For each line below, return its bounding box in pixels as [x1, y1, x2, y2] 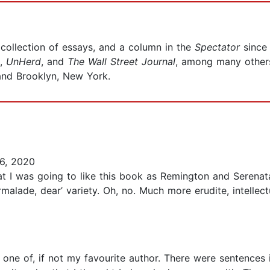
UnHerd [6, 55, 41, 68]
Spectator [195, 41, 243, 54]
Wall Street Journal [88, 55, 175, 68]
